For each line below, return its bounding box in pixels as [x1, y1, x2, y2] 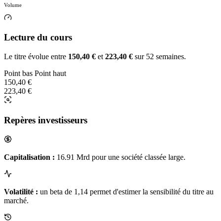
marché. [4, 196, 29, 205]
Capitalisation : [4, 152, 55, 161]
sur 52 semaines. [133, 52, 186, 61]
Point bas [4, 69, 33, 78]
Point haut [35, 69, 66, 78]
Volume [4, 1, 22, 8]
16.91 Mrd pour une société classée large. [55, 152, 185, 161]
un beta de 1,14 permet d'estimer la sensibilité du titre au [38, 187, 214, 196]
